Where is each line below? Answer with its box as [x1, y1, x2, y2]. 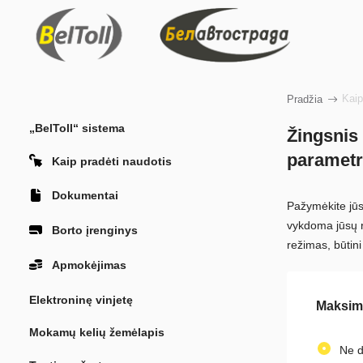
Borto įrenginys [51, 224, 138, 237]
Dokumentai [51, 189, 118, 203]
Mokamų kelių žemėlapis [28, 326, 164, 340]
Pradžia [286, 93, 322, 105]
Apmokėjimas [51, 258, 126, 271]
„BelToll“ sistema [28, 122, 125, 135]
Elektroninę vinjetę [28, 293, 133, 306]
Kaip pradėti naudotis [51, 154, 172, 168]
